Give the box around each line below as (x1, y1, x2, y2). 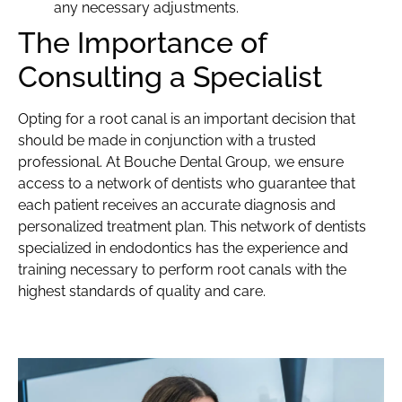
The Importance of (18, 26, 267, 60)
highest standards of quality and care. (18, 283, 266, 301)
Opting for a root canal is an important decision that (18, 110, 355, 128)
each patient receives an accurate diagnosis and (18, 197, 336, 214)
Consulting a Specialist (18, 60, 322, 94)
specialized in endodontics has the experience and (18, 240, 348, 258)
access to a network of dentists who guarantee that (18, 175, 355, 193)
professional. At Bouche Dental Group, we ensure (18, 153, 344, 171)
